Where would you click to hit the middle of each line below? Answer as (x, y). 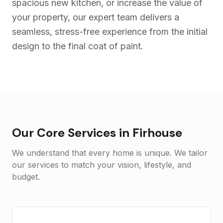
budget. (26, 177)
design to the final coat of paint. (78, 46)
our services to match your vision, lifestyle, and (102, 165)
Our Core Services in (72, 133)
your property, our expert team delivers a (96, 17)
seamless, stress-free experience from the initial (110, 32)
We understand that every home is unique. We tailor (110, 153)
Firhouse (157, 133)
